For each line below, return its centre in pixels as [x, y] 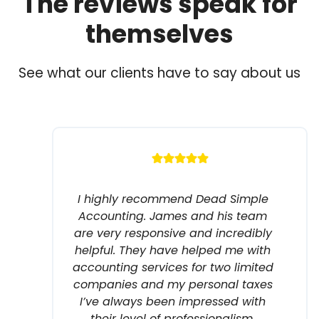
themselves [159, 34]
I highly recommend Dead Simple [173, 199]
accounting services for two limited [173, 267]
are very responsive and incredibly [173, 233]
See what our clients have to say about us [159, 73]
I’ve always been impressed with [173, 301]
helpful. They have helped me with [173, 250]
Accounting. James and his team [173, 216]
